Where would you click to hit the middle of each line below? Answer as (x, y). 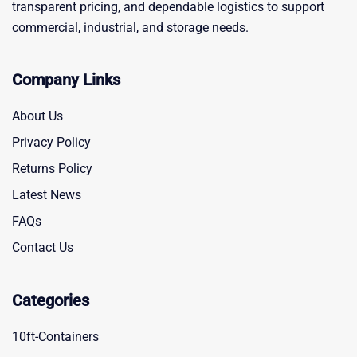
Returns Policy (52, 169)
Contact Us (43, 247)
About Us (37, 116)
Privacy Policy (51, 142)
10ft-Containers (55, 337)
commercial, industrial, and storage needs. (130, 27)
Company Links (66, 80)
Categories (51, 300)
